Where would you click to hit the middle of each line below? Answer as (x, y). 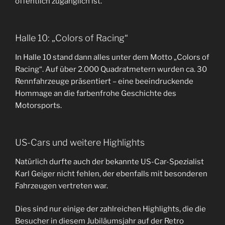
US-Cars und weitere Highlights (80, 143)
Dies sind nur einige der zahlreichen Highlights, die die (110, 209)
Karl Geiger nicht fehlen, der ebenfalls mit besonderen (111, 174)
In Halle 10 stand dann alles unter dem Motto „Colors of (112, 57)
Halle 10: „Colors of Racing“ (72, 38)
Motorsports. (38, 105)
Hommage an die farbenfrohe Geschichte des (96, 93)
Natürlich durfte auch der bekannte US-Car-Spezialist (109, 161)
